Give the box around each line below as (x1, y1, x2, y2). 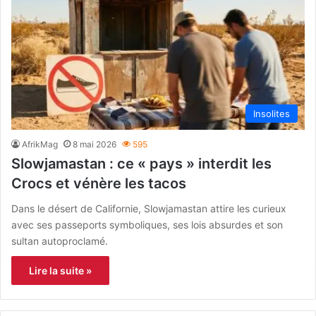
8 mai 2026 (73, 138, 116, 150)
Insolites (253, 107, 290, 119)
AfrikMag (22, 138, 58, 150)
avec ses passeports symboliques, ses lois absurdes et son (11, 218, 283, 231)
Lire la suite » (29, 264, 92, 276)
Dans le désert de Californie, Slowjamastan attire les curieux (11, 202, 286, 214)
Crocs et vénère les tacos (11, 174, 186, 192)
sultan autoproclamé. (11, 234, 108, 247)
